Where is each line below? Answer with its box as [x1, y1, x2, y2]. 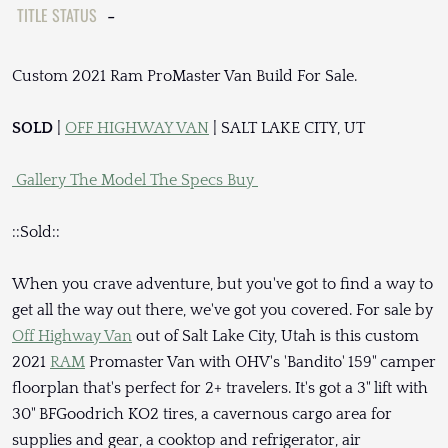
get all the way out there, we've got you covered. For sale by [12, 300, 433, 319]
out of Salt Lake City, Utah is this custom [132, 326, 419, 345]
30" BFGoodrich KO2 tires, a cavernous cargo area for [12, 404, 392, 423]
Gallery [12, 170, 70, 189]
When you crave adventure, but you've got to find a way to [12, 274, 433, 293]
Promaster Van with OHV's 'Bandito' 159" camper [85, 352, 436, 371]
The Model [70, 170, 150, 189]
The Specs [150, 170, 227, 189]
